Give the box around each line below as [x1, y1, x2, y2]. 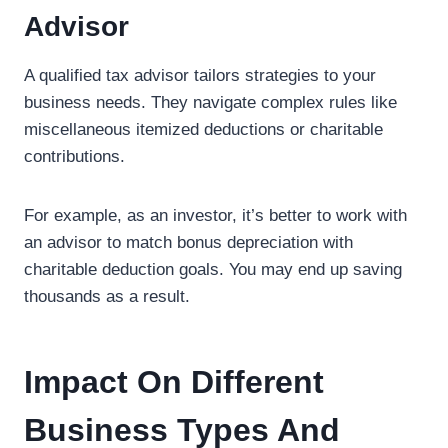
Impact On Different [24, 364, 324, 400]
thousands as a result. [24, 287, 190, 306]
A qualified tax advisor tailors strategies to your [24, 66, 376, 85]
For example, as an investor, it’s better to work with [24, 206, 407, 225]
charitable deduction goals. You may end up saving [24, 260, 402, 279]
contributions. [24, 147, 125, 166]
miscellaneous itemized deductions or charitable [24, 120, 383, 139]
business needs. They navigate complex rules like [24, 93, 397, 112]
